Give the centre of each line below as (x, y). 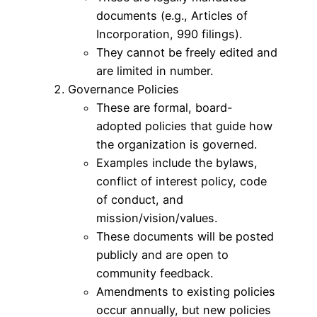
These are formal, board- (165, 107)
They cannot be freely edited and (187, 52)
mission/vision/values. (157, 218)
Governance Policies (123, 89)
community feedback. (155, 273)
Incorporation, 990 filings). (169, 34)
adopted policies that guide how (184, 126)
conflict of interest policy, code (181, 181)
